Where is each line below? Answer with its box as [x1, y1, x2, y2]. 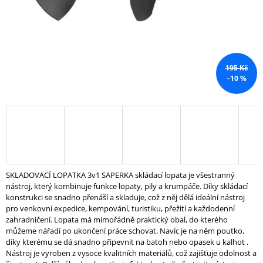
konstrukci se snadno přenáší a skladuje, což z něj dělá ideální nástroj [6, 192, 245, 203]
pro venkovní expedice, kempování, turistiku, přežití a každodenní [6, 203, 235, 214]
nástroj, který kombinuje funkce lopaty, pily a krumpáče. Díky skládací [6, 181, 248, 192]
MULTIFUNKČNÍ [12, 64, 78, 77]
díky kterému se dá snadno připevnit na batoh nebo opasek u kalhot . [6, 237, 248, 248]
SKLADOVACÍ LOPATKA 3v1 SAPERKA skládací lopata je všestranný [6, 170, 235, 181]
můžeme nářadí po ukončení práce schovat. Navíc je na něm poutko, [6, 225, 244, 237]
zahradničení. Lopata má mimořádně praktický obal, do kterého [6, 214, 228, 225]
